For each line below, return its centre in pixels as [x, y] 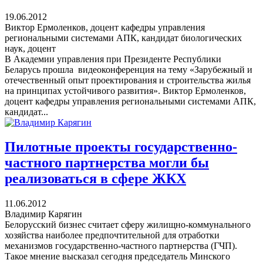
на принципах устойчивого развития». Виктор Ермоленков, [125, 90]
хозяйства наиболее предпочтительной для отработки [112, 235]
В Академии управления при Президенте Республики [113, 59]
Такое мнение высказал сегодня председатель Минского [117, 257]
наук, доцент [30, 48]
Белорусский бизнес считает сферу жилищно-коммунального [128, 225]
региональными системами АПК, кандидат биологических [123, 38]
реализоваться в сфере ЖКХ [95, 179]
